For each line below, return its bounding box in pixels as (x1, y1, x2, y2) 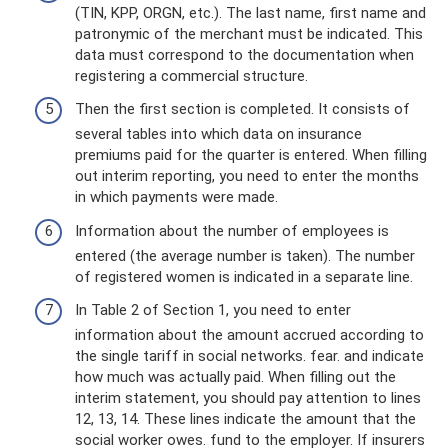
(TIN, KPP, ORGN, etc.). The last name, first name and (75, 3, 426, 22)
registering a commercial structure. (75, 66, 308, 85)
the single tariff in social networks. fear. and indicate (75, 347, 424, 365)
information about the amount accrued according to (75, 326, 424, 344)
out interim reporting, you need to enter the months (75, 167, 419, 185)
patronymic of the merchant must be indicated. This (75, 24, 423, 43)
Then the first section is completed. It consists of (75, 100, 410, 118)
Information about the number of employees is (75, 221, 389, 240)
